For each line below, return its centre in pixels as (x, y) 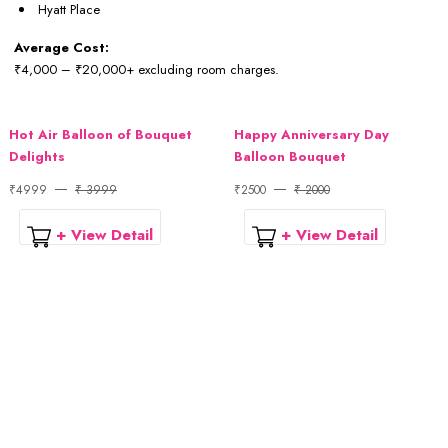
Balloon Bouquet (290, 156)
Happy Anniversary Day (311, 134)
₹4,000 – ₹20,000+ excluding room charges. (146, 69)
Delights (37, 156)
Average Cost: (61, 47)
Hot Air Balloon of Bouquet (100, 134)
